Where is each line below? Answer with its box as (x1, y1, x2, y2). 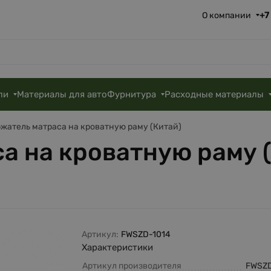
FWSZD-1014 (121, 229, 171, 240)
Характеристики (82, 242, 154, 253)
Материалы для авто (17, 89, 108, 100)
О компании (201, 10, 251, 21)
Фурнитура (107, 89, 157, 100)
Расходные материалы (165, 89, 264, 100)
